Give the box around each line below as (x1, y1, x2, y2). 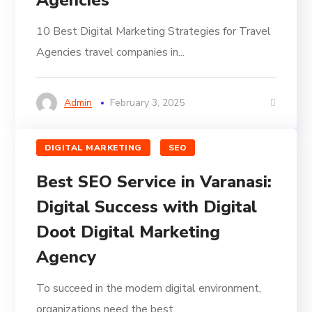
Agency (36, 246, 97, 269)
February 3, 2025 (110, 96, 185, 110)
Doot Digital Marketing (36, 221, 221, 244)
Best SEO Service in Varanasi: (36, 171, 272, 194)
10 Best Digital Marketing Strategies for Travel (36, 24, 272, 40)
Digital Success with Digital (36, 196, 258, 219)
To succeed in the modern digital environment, (36, 281, 262, 297)
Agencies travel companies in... (36, 45, 185, 61)
